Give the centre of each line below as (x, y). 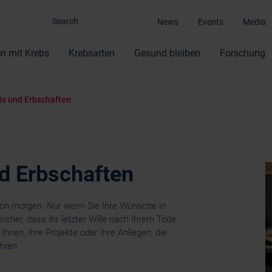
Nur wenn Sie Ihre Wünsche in (107, 206)
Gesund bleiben (167, 53)
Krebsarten (92, 53)
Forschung (243, 53)
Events (211, 22)
